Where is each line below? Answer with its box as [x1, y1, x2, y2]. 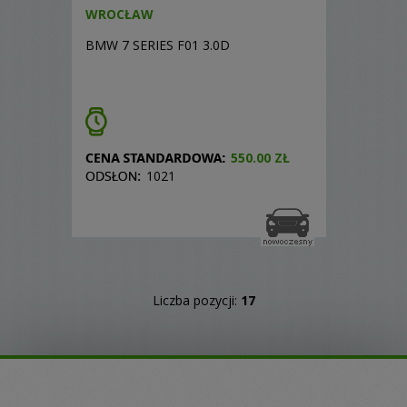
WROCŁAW [85, 5, 154, 23]
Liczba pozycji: [152, 292, 241, 309]
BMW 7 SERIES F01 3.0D [85, 36, 230, 54]
